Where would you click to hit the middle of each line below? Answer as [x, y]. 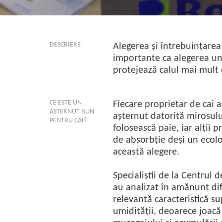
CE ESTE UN [66, 103]
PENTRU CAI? [68, 120]
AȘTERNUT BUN [72, 111]
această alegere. [149, 152]
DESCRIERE [65, 45]
